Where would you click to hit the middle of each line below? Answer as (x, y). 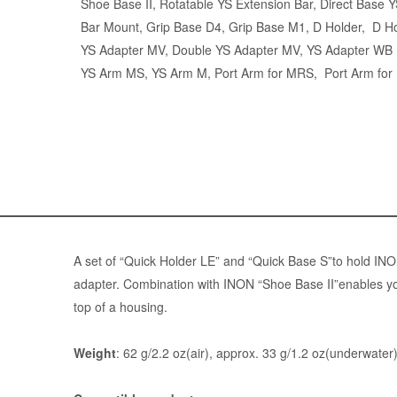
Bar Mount (109, 27)
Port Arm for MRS (264, 73)
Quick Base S (290, 261)
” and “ (234, 261)
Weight (94, 353)
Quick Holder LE (169, 261)
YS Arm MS (112, 73)
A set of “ (98, 261)
